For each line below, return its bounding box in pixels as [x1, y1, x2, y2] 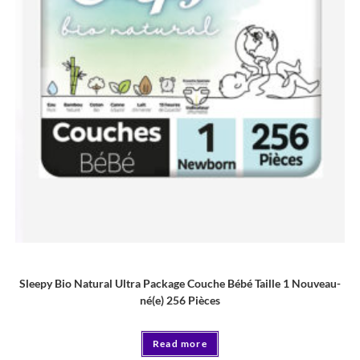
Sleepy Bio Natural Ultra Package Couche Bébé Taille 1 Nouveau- [19, 276, 341, 291]
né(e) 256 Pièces [140, 293, 220, 308]
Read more [153, 337, 207, 350]
